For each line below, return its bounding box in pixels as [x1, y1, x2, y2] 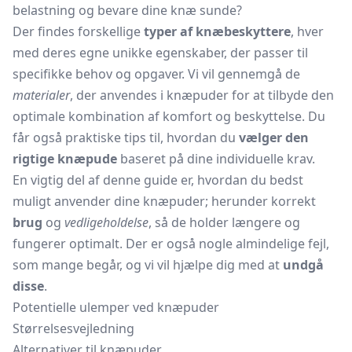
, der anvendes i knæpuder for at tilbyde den [70, 86, 334, 104]
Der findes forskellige [13, 23, 144, 40]
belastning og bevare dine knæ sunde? [13, 2, 242, 19]
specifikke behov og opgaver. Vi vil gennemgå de [13, 65, 300, 82]
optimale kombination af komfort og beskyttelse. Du [13, 108, 325, 125]
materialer [13, 86, 70, 104]
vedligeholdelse [64, 214, 148, 231]
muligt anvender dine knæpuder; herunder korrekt [13, 192, 316, 210]
